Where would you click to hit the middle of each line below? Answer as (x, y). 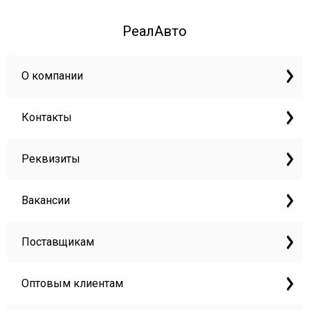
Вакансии (46, 200)
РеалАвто (155, 31)
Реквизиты (51, 159)
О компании (53, 76)
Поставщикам (58, 242)
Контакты (47, 117)
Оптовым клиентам (73, 283)
